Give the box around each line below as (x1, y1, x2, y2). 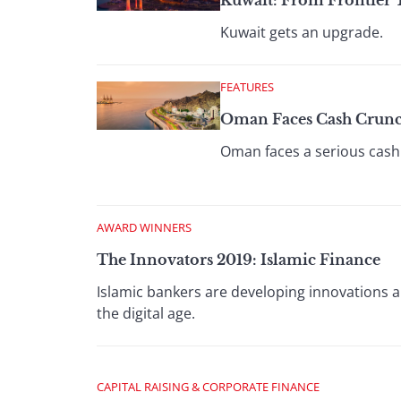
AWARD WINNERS (97, 219, 192, 235)
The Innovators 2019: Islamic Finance (97, 251, 380, 269)
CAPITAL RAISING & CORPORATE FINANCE (97, 379, 320, 395)
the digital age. (97, 303, 195, 323)
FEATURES (220, 79, 274, 95)
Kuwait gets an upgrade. (220, 22, 383, 42)
